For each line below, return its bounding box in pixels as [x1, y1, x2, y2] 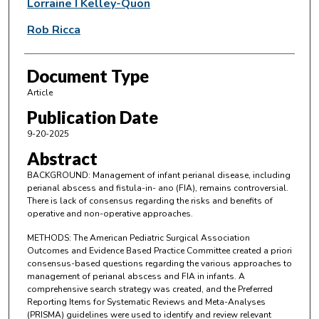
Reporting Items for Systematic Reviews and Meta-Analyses [26, 296, 266, 308]
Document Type [26, 65, 149, 86]
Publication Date [26, 106, 158, 127]
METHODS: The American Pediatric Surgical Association [26, 231, 250, 244]
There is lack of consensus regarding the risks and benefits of [26, 195, 273, 207]
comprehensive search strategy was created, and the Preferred [26, 283, 273, 295]
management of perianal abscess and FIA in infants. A [26, 270, 245, 282]
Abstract [26, 148, 98, 169]
